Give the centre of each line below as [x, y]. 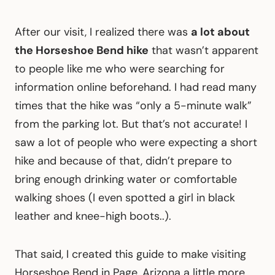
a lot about [220, 32]
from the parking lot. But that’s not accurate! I [131, 124]
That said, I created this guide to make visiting [130, 254]
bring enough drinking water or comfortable [126, 179]
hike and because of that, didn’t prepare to [123, 161]
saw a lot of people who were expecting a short [136, 142]
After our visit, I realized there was [103, 32]
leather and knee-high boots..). [93, 216]
